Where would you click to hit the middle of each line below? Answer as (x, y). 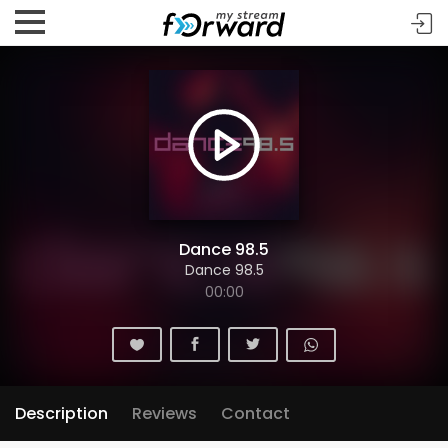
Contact (255, 413)
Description (61, 413)
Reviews (164, 413)
